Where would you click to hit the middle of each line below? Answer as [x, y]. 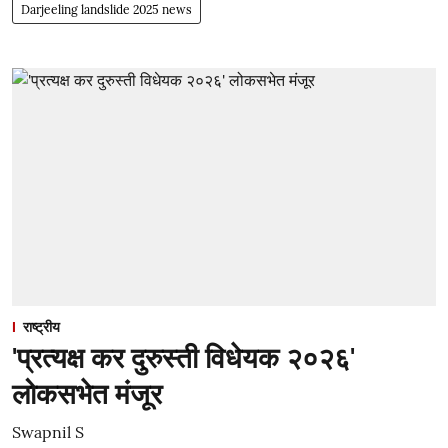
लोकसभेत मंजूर [87, 394]
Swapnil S [48, 432]
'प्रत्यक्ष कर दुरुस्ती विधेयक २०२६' [183, 358]
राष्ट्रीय [41, 327]
